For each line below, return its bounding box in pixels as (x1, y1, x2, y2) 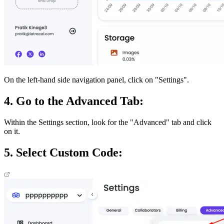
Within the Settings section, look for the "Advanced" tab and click (4, 118, 211, 127)
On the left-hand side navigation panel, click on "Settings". (4, 75, 189, 84)
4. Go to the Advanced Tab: (4, 94, 143, 108)
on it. (4, 127, 20, 136)
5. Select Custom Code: (4, 146, 122, 159)
